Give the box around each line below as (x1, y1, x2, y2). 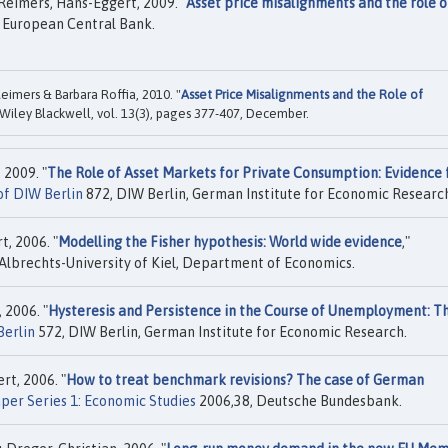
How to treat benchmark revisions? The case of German (66, 372, 424, 389)
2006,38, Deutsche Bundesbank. (196, 393, 402, 410)
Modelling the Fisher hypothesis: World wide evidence (58, 234, 402, 251)
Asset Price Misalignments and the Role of (181, 87, 423, 103)
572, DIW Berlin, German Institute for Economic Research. (35, 324, 407, 341)
